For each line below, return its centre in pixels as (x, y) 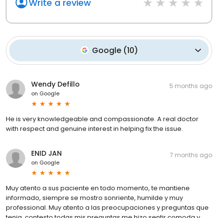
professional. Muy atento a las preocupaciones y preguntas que (107, 207)
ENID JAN (46, 153)
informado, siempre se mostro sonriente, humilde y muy (94, 198)
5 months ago (191, 86)
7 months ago (191, 155)
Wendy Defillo (55, 84)
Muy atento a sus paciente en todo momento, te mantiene (98, 188)
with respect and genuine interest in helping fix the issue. (94, 128)
